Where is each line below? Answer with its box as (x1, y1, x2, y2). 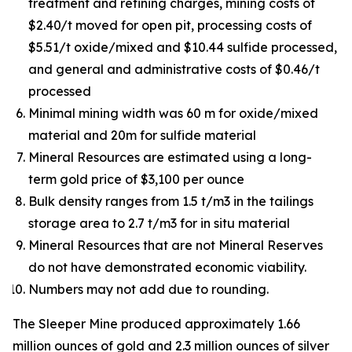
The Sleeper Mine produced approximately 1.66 (13, 316, 300, 332)
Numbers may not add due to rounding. (28, 281, 269, 297)
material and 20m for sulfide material (28, 127, 256, 143)
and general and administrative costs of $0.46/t (28, 61, 320, 77)
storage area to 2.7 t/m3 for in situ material (28, 215, 290, 231)
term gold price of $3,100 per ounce (28, 171, 244, 187)
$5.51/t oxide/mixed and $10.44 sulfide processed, (28, 39, 337, 55)
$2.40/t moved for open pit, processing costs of (28, 17, 312, 33)
